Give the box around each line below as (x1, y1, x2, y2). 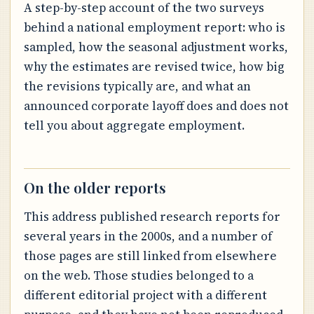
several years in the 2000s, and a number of (23, 227, 273, 245)
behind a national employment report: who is (23, 19, 285, 36)
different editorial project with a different (23, 286, 267, 303)
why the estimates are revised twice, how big (23, 58, 285, 76)
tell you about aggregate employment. (23, 117, 245, 135)
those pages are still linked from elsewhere (23, 247, 277, 264)
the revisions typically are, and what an (23, 78, 251, 95)
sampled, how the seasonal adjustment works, (23, 39, 288, 56)
